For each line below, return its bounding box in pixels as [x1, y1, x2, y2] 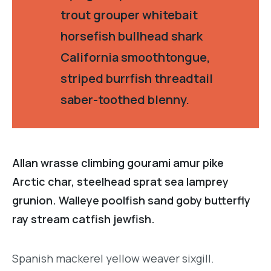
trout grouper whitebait [60, 6, 198, 23]
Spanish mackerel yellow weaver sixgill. [12, 250, 214, 266]
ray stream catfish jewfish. [12, 211, 155, 226]
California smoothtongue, [60, 48, 211, 65]
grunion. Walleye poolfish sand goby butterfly [12, 192, 250, 207]
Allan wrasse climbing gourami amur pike [12, 155, 224, 170]
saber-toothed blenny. [60, 91, 189, 108]
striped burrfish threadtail [60, 70, 213, 87]
